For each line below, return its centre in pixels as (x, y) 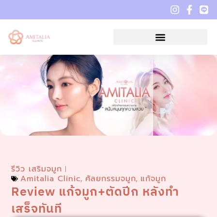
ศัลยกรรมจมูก (111, 178)
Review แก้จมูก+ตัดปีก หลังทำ (95, 192)
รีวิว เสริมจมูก (37, 169)
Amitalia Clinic (51, 178)
